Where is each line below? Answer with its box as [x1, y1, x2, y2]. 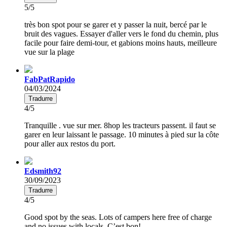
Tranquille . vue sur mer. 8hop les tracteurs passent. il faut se [24, 121, 216, 130]
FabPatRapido [24, 74, 75, 84]
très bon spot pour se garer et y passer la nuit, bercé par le [24, 20, 207, 29]
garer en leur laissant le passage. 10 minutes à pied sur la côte [24, 130, 219, 139]
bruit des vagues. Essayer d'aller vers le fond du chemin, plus [24, 29, 218, 38]
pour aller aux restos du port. [24, 139, 116, 148]
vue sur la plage [24, 47, 74, 56]
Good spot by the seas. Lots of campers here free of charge [24, 212, 212, 221]
